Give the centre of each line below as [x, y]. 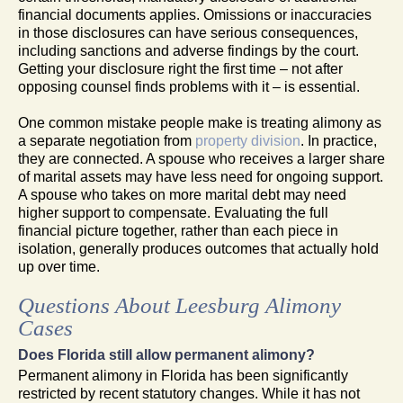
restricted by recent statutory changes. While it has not [189, 393]
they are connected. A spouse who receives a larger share [201, 158]
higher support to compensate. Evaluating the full [173, 212]
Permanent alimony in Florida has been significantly [183, 375]
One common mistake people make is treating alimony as [200, 122]
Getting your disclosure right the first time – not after [180, 68]
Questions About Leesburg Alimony [179, 305]
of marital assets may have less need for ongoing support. [201, 176]
